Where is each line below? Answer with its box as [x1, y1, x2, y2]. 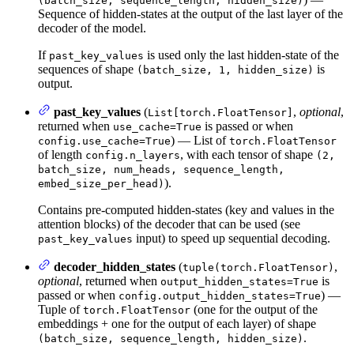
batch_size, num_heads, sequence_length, [38, 164, 284, 176]
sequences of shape [38, 62, 137, 77]
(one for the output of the [190, 303, 318, 317]
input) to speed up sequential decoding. [133, 232, 330, 246]
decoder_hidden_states [54, 260, 175, 274]
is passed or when [201, 119, 293, 134]
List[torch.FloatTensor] [148, 107, 293, 119]
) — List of [171, 134, 229, 148]
